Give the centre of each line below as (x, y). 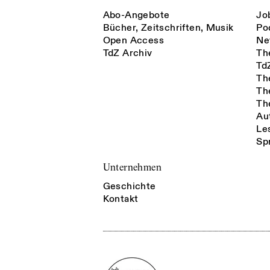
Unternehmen (132, 168)
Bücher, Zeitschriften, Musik (168, 28)
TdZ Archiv (127, 53)
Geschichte (129, 186)
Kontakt (121, 199)
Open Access (133, 41)
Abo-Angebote (136, 15)
